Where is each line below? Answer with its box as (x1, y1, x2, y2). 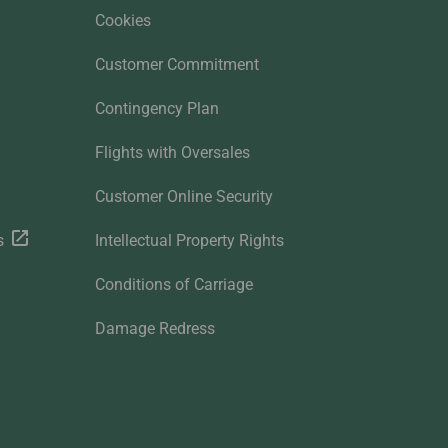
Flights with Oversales (94, 143, 250, 163)
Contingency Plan (94, 99, 219, 119)
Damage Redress (94, 319, 215, 339)
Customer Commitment (94, 55, 259, 75)
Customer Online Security (94, 187, 273, 207)
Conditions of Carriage (94, 275, 253, 295)
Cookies (94, 11, 151, 31)
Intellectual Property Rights (94, 231, 284, 251)
